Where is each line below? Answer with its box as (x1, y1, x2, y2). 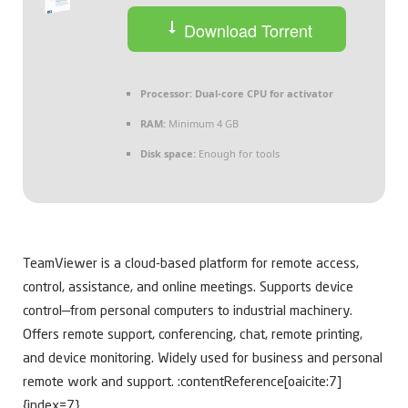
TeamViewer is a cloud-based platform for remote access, (23, 258, 359, 272)
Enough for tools (196, 147, 280, 161)
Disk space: (140, 147, 196, 161)
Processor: (140, 87, 192, 101)
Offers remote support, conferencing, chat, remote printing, (23, 329, 362, 343)
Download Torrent (179, 17, 312, 42)
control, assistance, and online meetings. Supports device (23, 281, 353, 296)
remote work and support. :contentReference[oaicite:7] (23, 376, 342, 391)
